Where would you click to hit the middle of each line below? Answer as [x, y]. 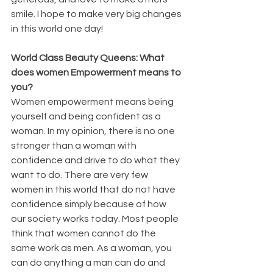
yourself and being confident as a [87, 116]
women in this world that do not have [94, 189]
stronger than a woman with [75, 145]
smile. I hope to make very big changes [97, 14]
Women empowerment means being [93, 101]
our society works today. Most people [96, 218]
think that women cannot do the [84, 233]
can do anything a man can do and [89, 262]
